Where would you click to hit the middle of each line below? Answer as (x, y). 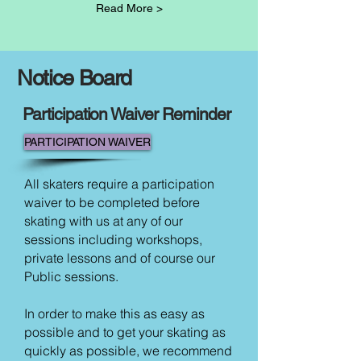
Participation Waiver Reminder (127, 114)
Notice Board (74, 78)
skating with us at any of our (104, 221)
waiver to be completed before (112, 203)
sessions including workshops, (113, 240)
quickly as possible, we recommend (128, 351)
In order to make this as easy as (114, 314)
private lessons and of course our (120, 258)
